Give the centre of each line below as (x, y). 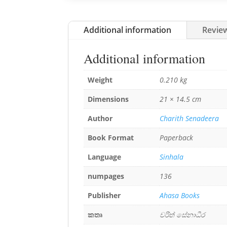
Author (100, 118)
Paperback (177, 137)
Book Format (111, 137)
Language (105, 157)
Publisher (104, 195)
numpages (106, 176)
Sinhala (172, 157)
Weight (100, 80)
